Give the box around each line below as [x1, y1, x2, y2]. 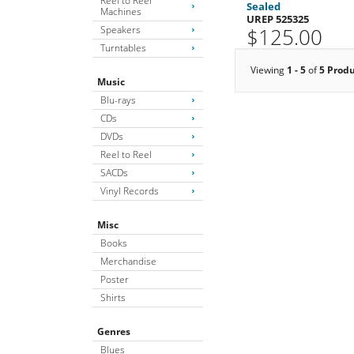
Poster [100, 272, 129, 286]
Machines [100, 4, 141, 18]
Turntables [100, 40, 146, 55]
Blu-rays [100, 92, 136, 107]
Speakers [100, 22, 141, 36]
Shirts [100, 290, 126, 304]
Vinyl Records [100, 183, 159, 198]
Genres [97, 324, 130, 338]
